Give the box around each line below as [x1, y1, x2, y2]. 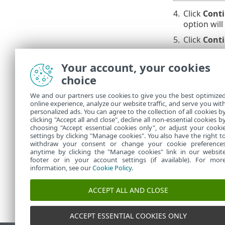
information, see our [30, 163, 92, 172]
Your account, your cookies [61, 60, 210, 75]
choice [61, 72, 96, 87]
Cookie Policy [92, 163, 132, 172]
